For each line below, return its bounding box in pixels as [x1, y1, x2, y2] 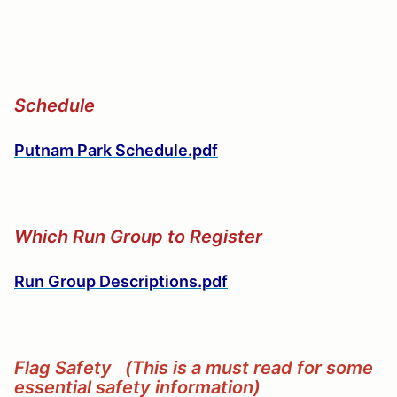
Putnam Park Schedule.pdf [14, 141, 218, 160]
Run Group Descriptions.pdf [14, 272, 228, 292]
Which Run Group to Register [14, 226, 262, 248]
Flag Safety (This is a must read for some [14, 357, 373, 379]
